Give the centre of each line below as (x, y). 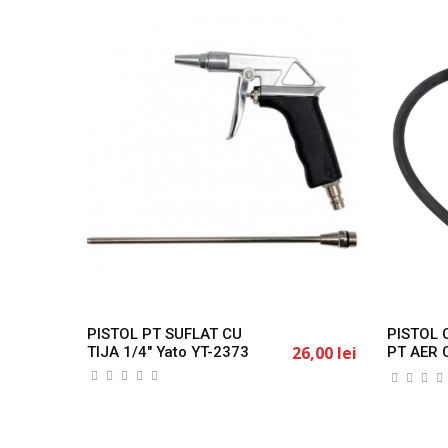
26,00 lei (324, 352)
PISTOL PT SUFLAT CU (164, 333)
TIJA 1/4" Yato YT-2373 (168, 351)
